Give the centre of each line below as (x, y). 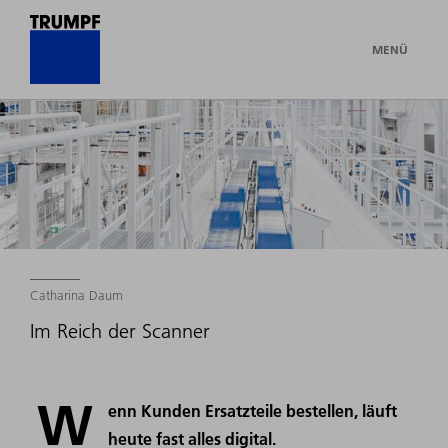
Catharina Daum (76, 295)
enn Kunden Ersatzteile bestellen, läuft (253, 411)
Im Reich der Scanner (120, 331)
